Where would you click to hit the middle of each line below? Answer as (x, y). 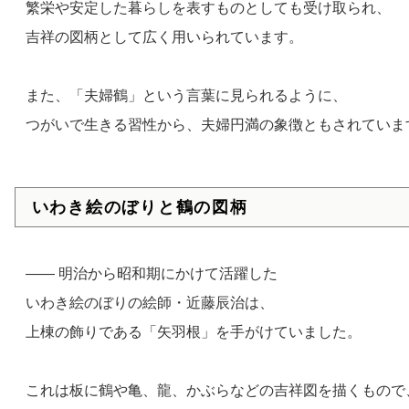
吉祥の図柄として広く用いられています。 (164, 37)
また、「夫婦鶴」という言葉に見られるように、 (186, 95)
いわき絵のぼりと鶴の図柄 (140, 208)
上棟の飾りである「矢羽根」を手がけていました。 (193, 332)
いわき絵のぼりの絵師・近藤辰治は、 (149, 303)
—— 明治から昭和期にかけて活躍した (151, 274)
